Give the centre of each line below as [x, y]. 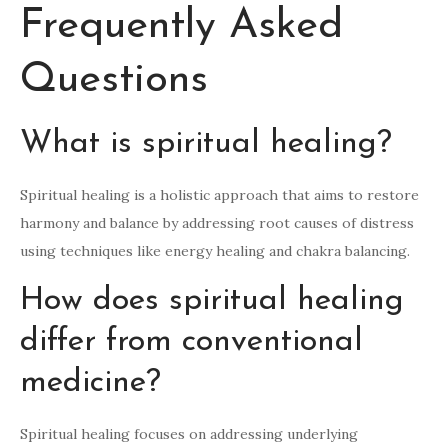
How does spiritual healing [212, 301]
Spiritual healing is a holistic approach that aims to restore [219, 195]
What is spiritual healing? [206, 144]
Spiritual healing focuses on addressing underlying [189, 434]
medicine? [90, 383]
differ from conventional [191, 342]
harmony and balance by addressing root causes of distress [217, 223]
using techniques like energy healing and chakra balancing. [215, 251]
